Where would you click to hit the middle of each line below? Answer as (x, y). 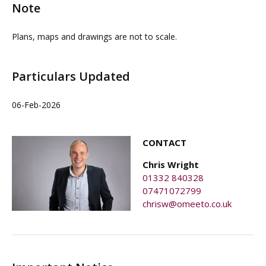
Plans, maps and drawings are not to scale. (94, 37)
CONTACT (164, 142)
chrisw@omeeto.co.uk (187, 204)
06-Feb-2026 (36, 105)
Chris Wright (171, 164)
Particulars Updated (71, 76)
